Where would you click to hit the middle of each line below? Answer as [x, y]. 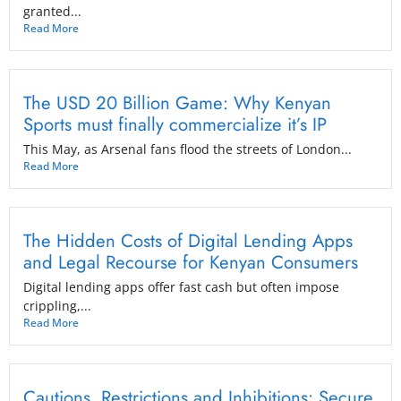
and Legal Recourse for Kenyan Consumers [191, 262]
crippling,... [57, 305]
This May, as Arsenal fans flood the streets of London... [188, 149]
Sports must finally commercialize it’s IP [175, 124]
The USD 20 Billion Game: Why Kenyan [177, 102]
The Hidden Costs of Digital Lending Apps [188, 240]
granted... [52, 11]
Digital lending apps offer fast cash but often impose [181, 286]
